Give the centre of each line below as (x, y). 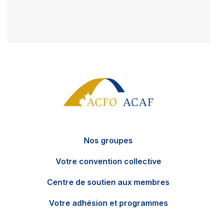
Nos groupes (108, 140)
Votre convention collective (108, 161)
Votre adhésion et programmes (108, 203)
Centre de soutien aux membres (108, 182)
